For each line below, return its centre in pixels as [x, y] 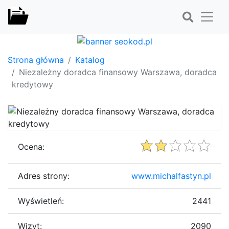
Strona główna [36, 60]
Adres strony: [44, 176]
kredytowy [32, 84]
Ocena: [31, 146]
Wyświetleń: [41, 201]
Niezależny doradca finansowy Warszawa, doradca [118, 72]
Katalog [90, 60]
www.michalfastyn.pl [171, 176]
